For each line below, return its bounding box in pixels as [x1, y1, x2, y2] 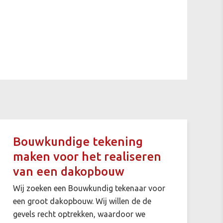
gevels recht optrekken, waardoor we [12, 209, 145, 219]
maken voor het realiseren [12, 149, 161, 163]
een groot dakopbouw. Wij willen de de [12, 196, 151, 206]
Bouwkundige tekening [12, 134, 143, 148]
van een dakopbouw [12, 164, 124, 178]
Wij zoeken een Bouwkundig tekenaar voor [12, 183, 165, 193]
